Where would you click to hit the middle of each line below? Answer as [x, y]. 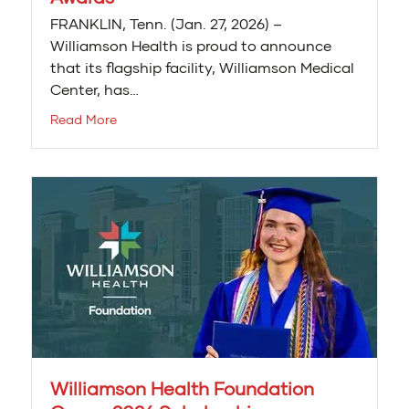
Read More [84, 120]
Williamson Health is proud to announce [191, 46]
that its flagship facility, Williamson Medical [202, 68]
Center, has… [94, 89]
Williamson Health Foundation [182, 388]
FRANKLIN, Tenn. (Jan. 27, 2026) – [166, 24]
